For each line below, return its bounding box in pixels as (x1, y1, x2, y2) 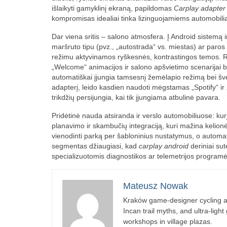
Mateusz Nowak (123, 180, 188, 191)
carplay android (139, 141, 188, 150)
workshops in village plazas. (123, 217, 212, 225)
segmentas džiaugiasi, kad (52, 141, 139, 150)
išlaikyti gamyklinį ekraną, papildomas (52, 4, 174, 12)
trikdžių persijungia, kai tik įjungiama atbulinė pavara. (52, 93, 220, 101)
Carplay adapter (174, 4, 225, 12)
